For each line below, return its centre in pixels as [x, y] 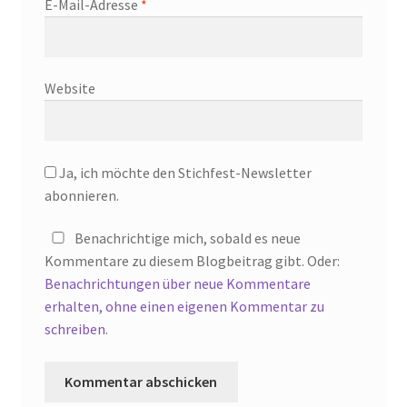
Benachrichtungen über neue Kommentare [177, 284]
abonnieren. [81, 195]
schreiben [74, 329]
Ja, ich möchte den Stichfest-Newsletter [184, 172]
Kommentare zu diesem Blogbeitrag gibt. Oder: [192, 261]
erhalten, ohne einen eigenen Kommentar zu [184, 307]
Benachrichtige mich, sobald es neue [186, 238]
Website [69, 89]
